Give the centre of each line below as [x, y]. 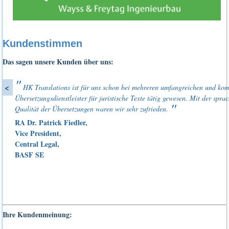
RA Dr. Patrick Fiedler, [51, 123]
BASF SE [30, 155]
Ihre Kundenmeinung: [38, 215]
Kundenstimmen [43, 44]
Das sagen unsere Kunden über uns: [58, 62]
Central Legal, [37, 144]
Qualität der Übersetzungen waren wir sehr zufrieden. [93, 109]
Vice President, [38, 133]
